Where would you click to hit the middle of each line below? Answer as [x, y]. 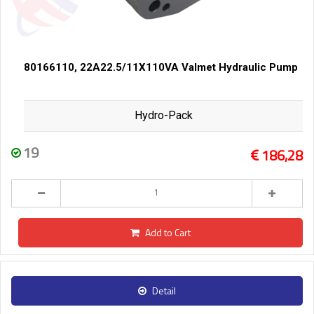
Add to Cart [168, 232]
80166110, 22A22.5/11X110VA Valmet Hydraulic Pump [161, 67]
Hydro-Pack [163, 115]
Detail [164, 291]
